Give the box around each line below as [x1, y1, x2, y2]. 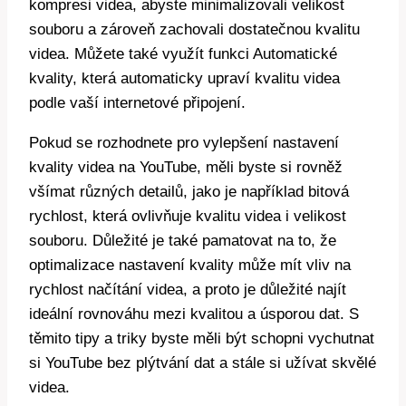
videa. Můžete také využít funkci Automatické [29, 44, 337, 63]
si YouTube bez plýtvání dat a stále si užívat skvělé [29, 353, 376, 372]
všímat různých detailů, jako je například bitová [29, 182, 349, 200]
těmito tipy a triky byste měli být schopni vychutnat [29, 329, 374, 347]
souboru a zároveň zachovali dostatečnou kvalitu [29, 20, 360, 38]
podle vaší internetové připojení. [29, 93, 246, 111]
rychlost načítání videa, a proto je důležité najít [29, 280, 346, 298]
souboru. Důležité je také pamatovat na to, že [29, 231, 336, 249]
